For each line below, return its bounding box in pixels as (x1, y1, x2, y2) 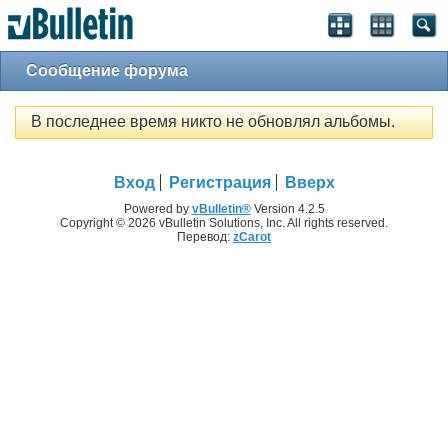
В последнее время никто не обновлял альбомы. (31, 113, 395, 131)
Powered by (123, 201, 192, 216)
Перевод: (177, 229, 233, 244)
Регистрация (168, 173, 271, 191)
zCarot (233, 229, 271, 244)
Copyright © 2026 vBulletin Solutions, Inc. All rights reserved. (60, 215, 388, 230)
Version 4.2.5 (250, 201, 325, 216)
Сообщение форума (26, 62, 188, 79)
